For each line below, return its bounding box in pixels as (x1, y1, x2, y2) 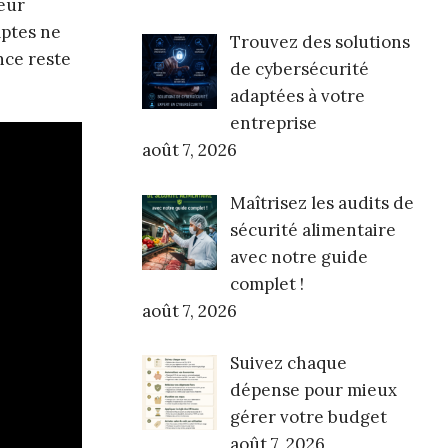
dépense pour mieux (229, 379, 397, 402)
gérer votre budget (229, 406, 387, 429)
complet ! (229, 272, 304, 295)
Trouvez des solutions (229, 31, 410, 54)
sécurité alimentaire (229, 218, 396, 241)
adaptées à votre (229, 85, 365, 108)
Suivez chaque (229, 352, 347, 375)
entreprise (229, 112, 317, 135)
